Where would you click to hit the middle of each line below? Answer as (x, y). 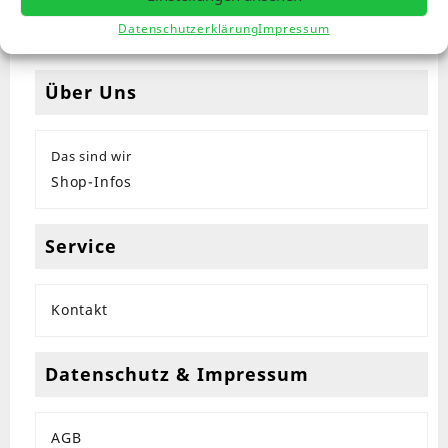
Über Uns (91, 91)
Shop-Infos (91, 181)
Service (81, 245)
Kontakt (79, 309)
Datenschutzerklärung (188, 28)
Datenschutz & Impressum (177, 373)
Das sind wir (91, 155)
